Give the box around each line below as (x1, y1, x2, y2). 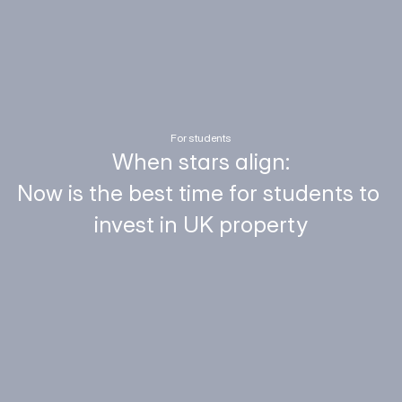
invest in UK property (94, 210, 308, 238)
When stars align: (112, 147, 290, 175)
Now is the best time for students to (17, 179, 380, 206)
